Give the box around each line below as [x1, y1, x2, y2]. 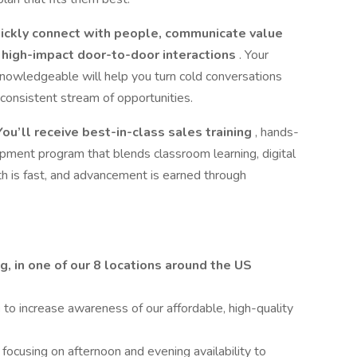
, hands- [255, 124, 299, 141]
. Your [239, 46, 269, 64]
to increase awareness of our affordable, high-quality [4, 300, 293, 317]
